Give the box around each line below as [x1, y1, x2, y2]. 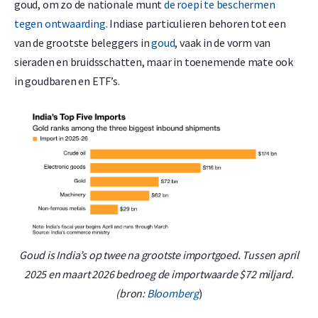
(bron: [116, 285, 147, 300]
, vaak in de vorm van [175, 35, 271, 50]
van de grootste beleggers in [14, 35, 152, 50]
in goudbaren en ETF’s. [14, 73, 122, 88]
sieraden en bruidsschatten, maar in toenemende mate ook [14, 54, 293, 69]
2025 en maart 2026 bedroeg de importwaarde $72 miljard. [24, 266, 294, 281]
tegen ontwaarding [14, 16, 106, 31]
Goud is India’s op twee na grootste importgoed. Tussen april [19, 247, 299, 262]
